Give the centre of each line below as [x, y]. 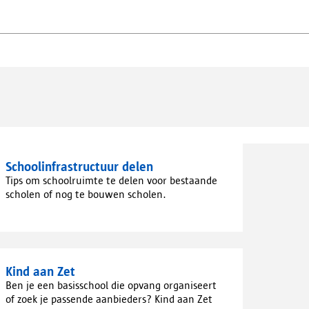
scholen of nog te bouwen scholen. [86, 194]
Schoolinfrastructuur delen [79, 167]
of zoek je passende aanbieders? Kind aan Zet [109, 299]
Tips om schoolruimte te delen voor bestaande [111, 180]
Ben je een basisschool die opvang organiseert [111, 285]
